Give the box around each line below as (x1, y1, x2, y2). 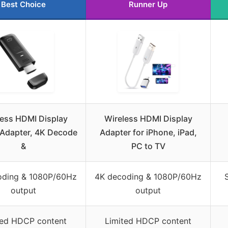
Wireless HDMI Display (104, 113, 192, 124)
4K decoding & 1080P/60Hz (95, 171, 202, 182)
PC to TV (131, 140, 165, 151)
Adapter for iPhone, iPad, (99, 127, 197, 137)
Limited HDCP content (105, 215, 191, 226)
